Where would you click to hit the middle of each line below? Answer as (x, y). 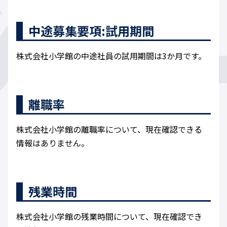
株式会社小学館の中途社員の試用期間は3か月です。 (111, 56)
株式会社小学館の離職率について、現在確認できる (109, 129)
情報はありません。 (53, 143)
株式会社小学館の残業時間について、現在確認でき (109, 217)
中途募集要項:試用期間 (91, 31)
